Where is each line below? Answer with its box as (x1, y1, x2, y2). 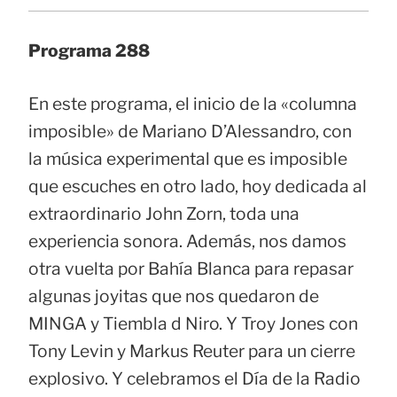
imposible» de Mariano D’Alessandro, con (28, 120, 352, 142)
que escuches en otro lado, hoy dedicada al (28, 175, 367, 197)
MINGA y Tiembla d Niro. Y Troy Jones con (28, 312, 358, 334)
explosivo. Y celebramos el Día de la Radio (28, 367, 361, 389)
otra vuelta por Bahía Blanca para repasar (28, 257, 354, 279)
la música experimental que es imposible (28, 147, 347, 169)
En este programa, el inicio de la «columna (28, 92, 357, 114)
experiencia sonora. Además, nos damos (28, 230, 346, 252)
